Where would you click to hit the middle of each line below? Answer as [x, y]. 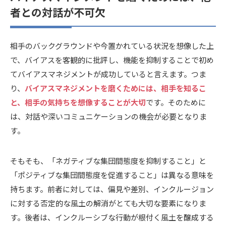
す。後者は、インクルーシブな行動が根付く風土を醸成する [112, 217]
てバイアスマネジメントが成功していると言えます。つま [108, 74]
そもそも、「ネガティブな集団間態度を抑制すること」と [108, 160]
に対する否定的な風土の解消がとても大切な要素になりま [108, 203]
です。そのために [176, 102]
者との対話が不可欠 [58, 12]
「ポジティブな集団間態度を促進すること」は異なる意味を [112, 175]
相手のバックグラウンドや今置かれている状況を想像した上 [112, 45]
